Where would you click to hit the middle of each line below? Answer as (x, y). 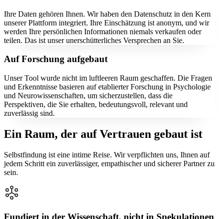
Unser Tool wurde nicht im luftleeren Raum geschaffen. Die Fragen (108, 78)
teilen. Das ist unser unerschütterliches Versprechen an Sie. (94, 40)
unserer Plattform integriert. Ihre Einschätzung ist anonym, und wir (107, 22)
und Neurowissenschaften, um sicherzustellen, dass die (88, 96)
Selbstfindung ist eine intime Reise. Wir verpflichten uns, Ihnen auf (107, 154)
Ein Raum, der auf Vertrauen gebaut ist (103, 134)
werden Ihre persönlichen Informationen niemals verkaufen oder (103, 31)
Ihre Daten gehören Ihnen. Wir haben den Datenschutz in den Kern (107, 14)
